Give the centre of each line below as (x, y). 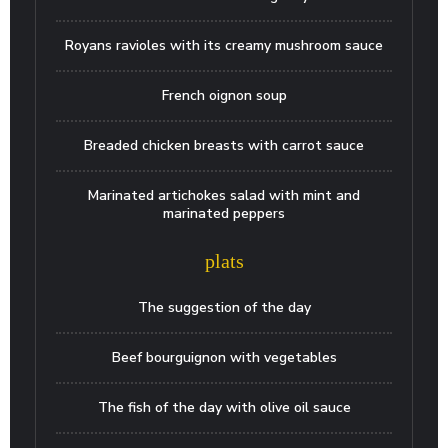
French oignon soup (224, 95)
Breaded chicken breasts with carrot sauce (224, 145)
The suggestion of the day (224, 307)
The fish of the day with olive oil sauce (224, 407)
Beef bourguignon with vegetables (224, 357)
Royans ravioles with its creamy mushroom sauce (224, 45)
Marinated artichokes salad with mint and (224, 195)
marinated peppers (224, 213)
